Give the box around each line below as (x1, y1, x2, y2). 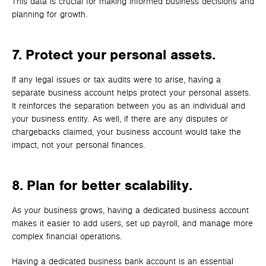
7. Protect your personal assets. (12, 46, 216, 64)
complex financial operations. (12, 231, 122, 242)
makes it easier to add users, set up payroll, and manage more (12, 218, 253, 229)
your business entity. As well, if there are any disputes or (12, 114, 228, 125)
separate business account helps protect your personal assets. (12, 88, 251, 99)
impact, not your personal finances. (12, 140, 145, 151)
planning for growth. (12, 9, 87, 20)
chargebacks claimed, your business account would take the (12, 127, 241, 138)
